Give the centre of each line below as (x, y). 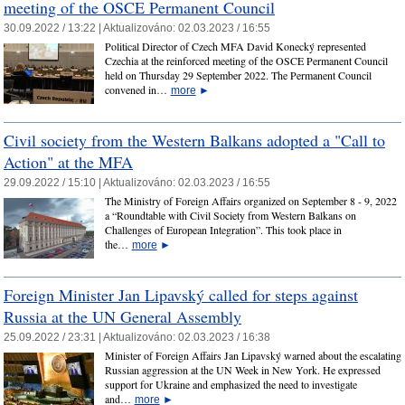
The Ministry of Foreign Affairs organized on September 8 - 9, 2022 (250, 201)
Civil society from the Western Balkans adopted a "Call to (194, 140)
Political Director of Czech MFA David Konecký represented (235, 47)
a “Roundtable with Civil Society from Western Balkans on (230, 216)
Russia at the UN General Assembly (122, 316)
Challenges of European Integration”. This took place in (223, 230)
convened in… (137, 90)
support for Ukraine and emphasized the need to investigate (231, 385)
